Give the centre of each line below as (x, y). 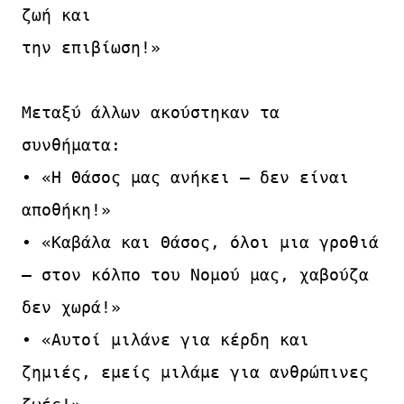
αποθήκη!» (66, 209)
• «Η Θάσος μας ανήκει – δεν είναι (185, 177)
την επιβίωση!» (91, 47)
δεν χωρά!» (71, 307)
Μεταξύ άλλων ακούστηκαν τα (151, 112)
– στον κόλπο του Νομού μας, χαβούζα (195, 274)
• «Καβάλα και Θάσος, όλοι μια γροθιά (200, 242)
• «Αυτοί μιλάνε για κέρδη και (165, 339)
